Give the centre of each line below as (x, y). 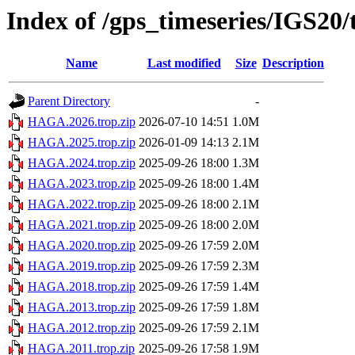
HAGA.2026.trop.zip (82, 122)
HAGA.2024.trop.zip (82, 163)
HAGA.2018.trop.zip (82, 287)
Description (293, 63)
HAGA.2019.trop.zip (82, 266)
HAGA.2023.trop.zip (82, 184)
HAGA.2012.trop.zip (82, 328)
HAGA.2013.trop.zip (82, 307)
